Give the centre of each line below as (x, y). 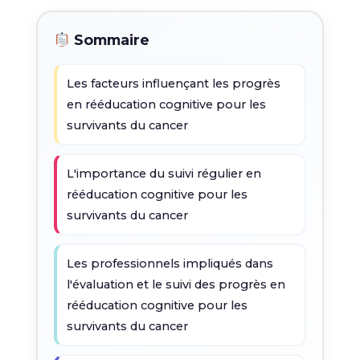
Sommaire (109, 40)
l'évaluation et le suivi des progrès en (176, 284)
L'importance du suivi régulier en (164, 174)
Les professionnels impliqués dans (170, 264)
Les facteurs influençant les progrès (173, 84)
